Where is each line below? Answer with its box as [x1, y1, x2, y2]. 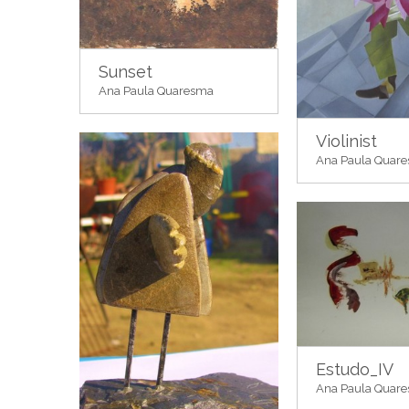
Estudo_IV [316, 360, 393, 380]
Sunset [99, 61, 152, 81]
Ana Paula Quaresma [99, 83, 214, 98]
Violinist [316, 131, 377, 151]
